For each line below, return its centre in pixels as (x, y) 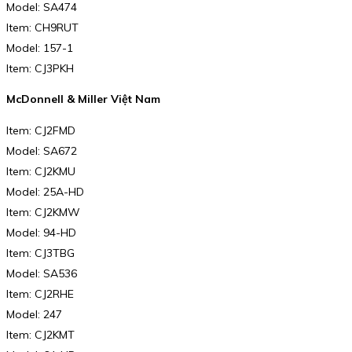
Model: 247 (34, 314)
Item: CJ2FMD (41, 130)
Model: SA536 (42, 273)
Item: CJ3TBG (40, 253)
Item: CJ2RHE (40, 293)
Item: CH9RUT (42, 27)
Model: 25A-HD (45, 191)
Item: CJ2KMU (41, 171)
